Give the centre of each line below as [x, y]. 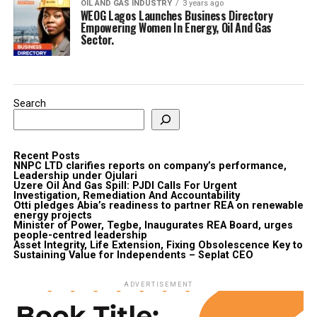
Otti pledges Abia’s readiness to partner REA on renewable [158, 205]
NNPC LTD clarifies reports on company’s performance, [150, 166]
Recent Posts [46, 156]
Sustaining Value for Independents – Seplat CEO [133, 255]
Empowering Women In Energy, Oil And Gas [176, 27]
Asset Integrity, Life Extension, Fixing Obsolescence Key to [158, 245]
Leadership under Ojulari [75, 175]
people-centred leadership [80, 235]
